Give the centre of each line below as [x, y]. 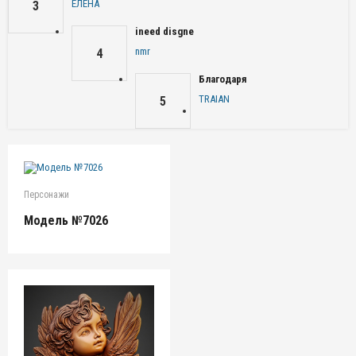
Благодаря [223, 79]
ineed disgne [164, 31]
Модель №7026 [66, 220]
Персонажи [46, 194]
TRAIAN [214, 99]
